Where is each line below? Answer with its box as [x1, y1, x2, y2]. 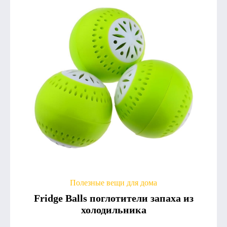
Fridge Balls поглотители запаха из [33, 192, 194, 204]
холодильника [81, 204, 146, 215]
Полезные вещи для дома [70, 178, 157, 187]
